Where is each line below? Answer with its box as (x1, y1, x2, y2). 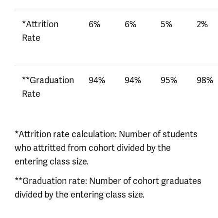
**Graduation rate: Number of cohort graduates (15, 175, 201, 186)
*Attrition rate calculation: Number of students (15, 128, 198, 140)
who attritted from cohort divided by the (15, 142, 171, 153)
